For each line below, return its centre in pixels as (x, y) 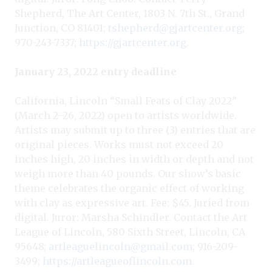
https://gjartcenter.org (133, 42)
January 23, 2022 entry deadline (96, 71)
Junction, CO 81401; (61, 28)
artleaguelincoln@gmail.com (121, 246)
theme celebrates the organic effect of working (129, 188)
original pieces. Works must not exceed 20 (119, 144)
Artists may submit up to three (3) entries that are (135, 130)
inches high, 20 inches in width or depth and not (134, 159)
